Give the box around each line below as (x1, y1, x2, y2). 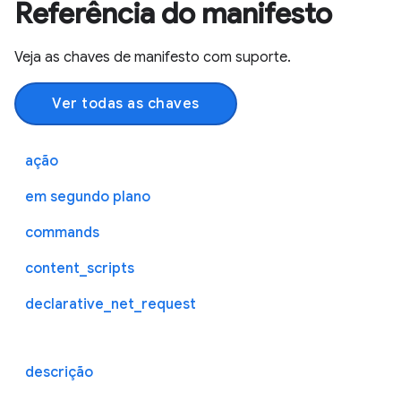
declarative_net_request (25, 294, 196, 313)
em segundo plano (25, 187, 150, 206)
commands (25, 223, 99, 242)
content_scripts (25, 259, 134, 277)
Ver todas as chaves (52, 94, 200, 113)
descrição (25, 363, 93, 381)
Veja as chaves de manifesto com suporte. (14, 47, 291, 66)
